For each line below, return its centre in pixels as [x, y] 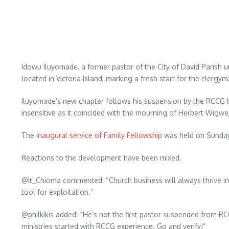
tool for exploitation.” [57, 192]
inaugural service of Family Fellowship [99, 135]
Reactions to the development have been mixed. [101, 158]
